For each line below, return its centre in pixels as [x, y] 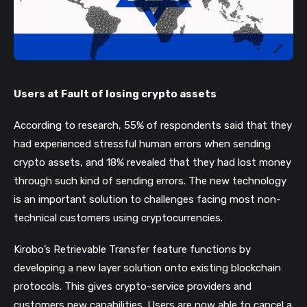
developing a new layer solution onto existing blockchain [147, 268]
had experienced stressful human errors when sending [142, 144]
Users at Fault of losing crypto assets [115, 94]
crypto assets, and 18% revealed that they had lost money [152, 162]
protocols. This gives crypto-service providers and [133, 287]
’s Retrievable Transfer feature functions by [147, 250]
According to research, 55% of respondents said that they [153, 125]
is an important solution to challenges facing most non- [147, 199]
